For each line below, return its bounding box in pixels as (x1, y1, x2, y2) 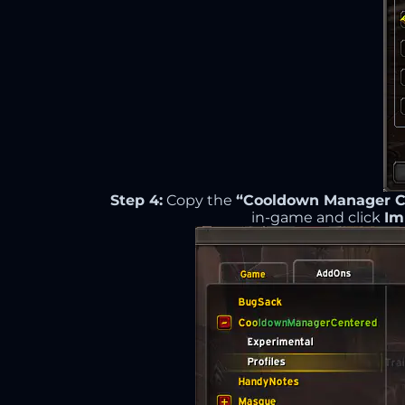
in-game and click (250, 209, 384, 226)
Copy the (162, 192, 236, 209)
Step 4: (109, 192, 163, 209)
